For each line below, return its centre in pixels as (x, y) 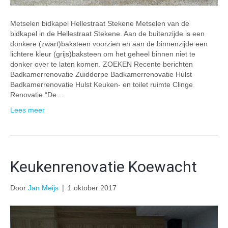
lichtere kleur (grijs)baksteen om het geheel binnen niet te (103, 54)
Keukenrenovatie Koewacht (104, 166)
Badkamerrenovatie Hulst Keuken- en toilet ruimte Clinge (102, 84)
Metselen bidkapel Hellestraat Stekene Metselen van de (100, 23)
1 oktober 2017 (92, 188)
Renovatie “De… (37, 94)
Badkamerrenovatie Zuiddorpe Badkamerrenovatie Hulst (101, 74)
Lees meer (27, 110)
